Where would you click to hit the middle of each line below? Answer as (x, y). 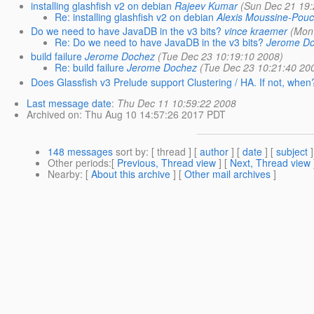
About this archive (131, 173)
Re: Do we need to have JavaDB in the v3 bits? (159, 42)
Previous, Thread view (166, 162)
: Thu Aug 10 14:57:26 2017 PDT (152, 114)
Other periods (78, 162)
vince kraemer (256, 31)
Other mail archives (227, 173)
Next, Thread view (270, 162)
